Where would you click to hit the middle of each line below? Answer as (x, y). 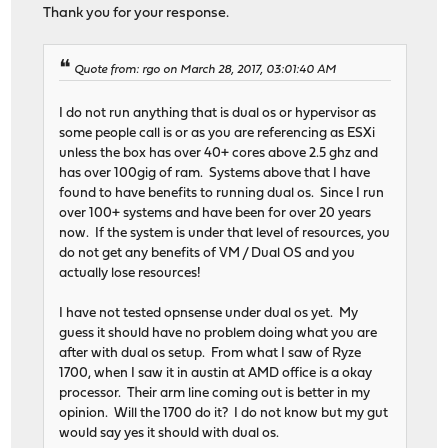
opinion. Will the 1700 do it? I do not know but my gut (224, 414)
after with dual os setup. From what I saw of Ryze (210, 354)
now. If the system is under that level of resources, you (225, 234)
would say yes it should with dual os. (169, 434)
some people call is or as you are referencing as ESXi (217, 134)
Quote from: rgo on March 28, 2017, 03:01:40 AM (205, 70)
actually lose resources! (130, 274)
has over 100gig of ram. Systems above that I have (215, 174)
